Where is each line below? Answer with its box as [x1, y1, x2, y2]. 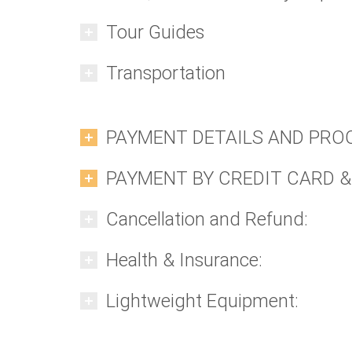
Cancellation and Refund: [106, 208, 308, 230]
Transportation [106, 62, 225, 84]
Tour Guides [106, 21, 204, 43]
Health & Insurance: [106, 249, 262, 271]
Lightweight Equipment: [106, 290, 299, 312]
